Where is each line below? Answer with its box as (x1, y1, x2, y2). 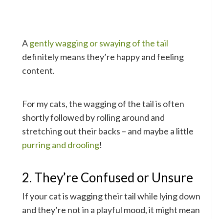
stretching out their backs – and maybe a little (22, 126, 194, 137)
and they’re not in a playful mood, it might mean (22, 204, 200, 216)
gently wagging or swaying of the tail (29, 38, 168, 49)
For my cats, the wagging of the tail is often (22, 98, 184, 109)
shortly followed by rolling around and (22, 112, 165, 123)
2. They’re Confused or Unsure (22, 170, 193, 186)
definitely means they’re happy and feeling (22, 51, 184, 63)
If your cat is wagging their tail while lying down (22, 191, 200, 202)
